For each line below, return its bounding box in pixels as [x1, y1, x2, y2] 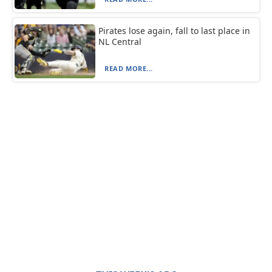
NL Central [98, 35, 142, 47]
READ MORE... [104, 63, 153, 73]
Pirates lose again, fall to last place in [98, 24, 251, 36]
